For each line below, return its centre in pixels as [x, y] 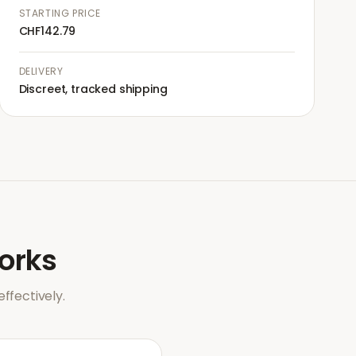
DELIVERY [41, 71]
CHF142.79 [47, 31]
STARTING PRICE [60, 13]
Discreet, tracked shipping [93, 89]
